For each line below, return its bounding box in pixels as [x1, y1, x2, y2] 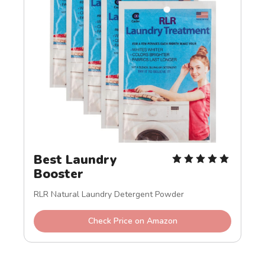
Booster [34, 166, 84, 183]
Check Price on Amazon [88, 215, 177, 227]
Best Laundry [34, 151, 117, 169]
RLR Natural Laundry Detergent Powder [34, 189, 185, 201]
